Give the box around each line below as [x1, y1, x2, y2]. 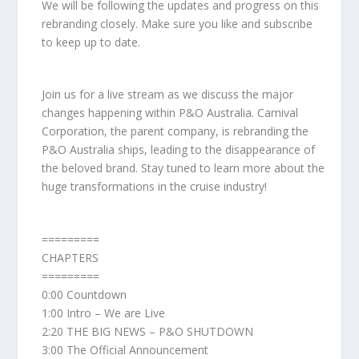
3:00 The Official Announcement [42, 341, 209, 357]
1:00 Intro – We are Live [42, 305, 166, 321]
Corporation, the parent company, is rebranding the [42, 123, 309, 139]
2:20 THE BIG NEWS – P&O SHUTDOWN [42, 323, 254, 339]
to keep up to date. [42, 34, 141, 50]
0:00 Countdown [42, 286, 127, 302]
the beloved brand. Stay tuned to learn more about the [42, 160, 325, 176]
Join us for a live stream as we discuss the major [42, 87, 294, 103]
